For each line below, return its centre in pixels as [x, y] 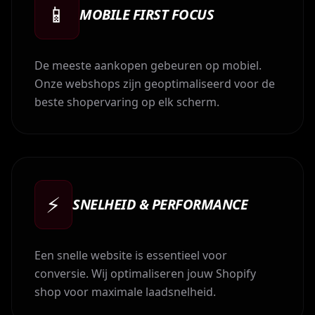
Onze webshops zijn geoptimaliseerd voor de [155, 84]
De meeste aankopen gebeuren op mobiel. [148, 65]
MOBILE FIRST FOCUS [147, 14]
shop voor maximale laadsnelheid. [125, 292]
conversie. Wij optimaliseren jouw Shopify [145, 274]
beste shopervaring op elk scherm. [127, 102]
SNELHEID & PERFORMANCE [160, 204]
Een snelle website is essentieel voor [131, 255]
